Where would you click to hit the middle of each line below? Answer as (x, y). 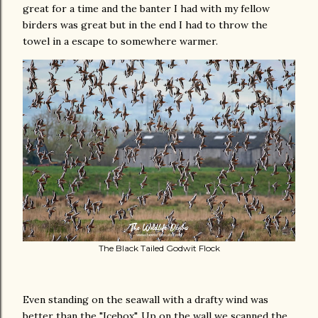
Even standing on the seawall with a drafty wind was (146, 299)
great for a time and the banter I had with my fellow (146, 8)
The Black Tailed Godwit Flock (159, 248)
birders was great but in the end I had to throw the (145, 24)
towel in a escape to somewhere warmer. (120, 41)
